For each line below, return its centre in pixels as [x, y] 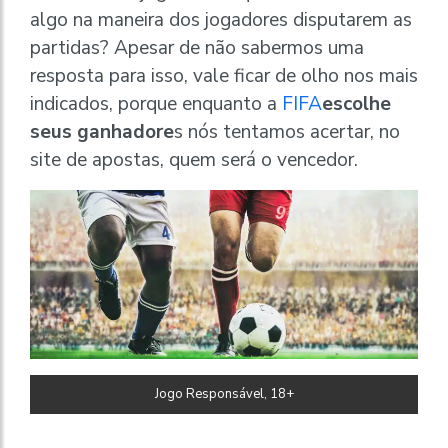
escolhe [356, 103]
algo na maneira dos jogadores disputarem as [221, 19]
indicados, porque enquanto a [156, 103]
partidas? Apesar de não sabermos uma [197, 47]
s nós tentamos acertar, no [287, 131]
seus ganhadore [102, 131]
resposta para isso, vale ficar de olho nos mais [224, 75]
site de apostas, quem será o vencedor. [194, 159]
